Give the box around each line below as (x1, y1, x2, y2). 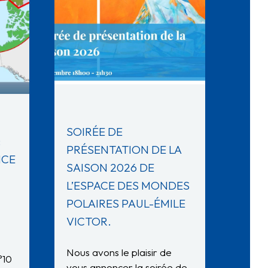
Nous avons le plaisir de (66, 246, 172, 259)
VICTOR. (66, 214, 111, 229)
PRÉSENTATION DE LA (66, 142, 181, 157)
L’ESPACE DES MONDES (66, 178, 190, 193)
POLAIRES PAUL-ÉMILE (66, 196, 185, 211)
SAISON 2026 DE (66, 160, 154, 175)
